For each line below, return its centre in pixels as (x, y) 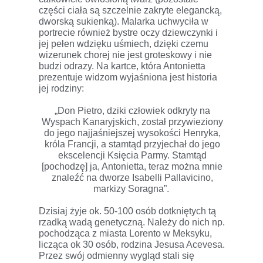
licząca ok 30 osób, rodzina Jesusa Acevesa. (132, 245)
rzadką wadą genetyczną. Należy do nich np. (132, 222)
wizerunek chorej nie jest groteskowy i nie (125, 55)
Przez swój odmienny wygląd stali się (117, 256)
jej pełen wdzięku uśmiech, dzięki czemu (124, 44)
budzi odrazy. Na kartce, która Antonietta (122, 66)
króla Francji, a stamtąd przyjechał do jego (132, 144)
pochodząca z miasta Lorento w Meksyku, (125, 234)
